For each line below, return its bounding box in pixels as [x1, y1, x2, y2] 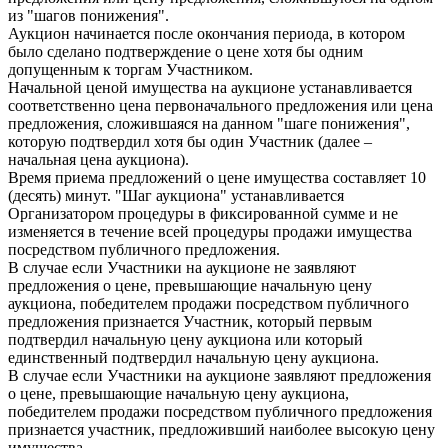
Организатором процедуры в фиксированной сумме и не [8, 205, 398, 222]
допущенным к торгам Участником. [8, 61, 253, 78]
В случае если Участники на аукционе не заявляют [8, 259, 356, 276]
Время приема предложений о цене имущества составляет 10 [8, 169, 426, 186]
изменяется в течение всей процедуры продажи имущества [8, 223, 412, 240]
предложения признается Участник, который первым [8, 313, 372, 330]
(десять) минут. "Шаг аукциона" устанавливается [8, 187, 344, 204]
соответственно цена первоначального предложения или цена [8, 97, 433, 114]
